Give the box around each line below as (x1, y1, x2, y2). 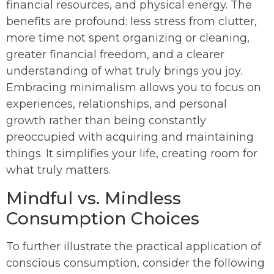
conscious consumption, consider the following (6, 256, 265, 270)
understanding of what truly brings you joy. (6, 64, 242, 78)
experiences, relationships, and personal (6, 97, 227, 111)
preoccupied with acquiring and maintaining (6, 130, 254, 144)
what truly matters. (6, 163, 111, 177)
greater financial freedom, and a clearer (6, 48, 224, 62)
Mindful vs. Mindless (6, 188, 181, 209)
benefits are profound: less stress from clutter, (6, 15, 257, 29)
